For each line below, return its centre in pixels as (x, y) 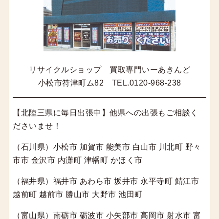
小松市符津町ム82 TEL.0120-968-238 (109, 83)
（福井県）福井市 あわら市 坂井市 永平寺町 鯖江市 (106, 181)
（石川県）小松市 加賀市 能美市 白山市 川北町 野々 (107, 147)
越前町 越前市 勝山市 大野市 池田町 (78, 194)
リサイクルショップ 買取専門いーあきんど (109, 69)
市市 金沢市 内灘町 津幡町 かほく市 (78, 160)
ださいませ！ (37, 126)
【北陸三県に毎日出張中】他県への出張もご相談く (106, 112)
